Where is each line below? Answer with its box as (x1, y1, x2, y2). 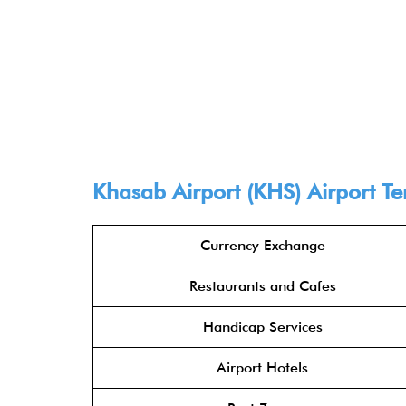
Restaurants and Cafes (188, 277, 336, 295)
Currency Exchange (199, 237, 325, 254)
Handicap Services (202, 318, 323, 335)
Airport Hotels (217, 359, 308, 376)
